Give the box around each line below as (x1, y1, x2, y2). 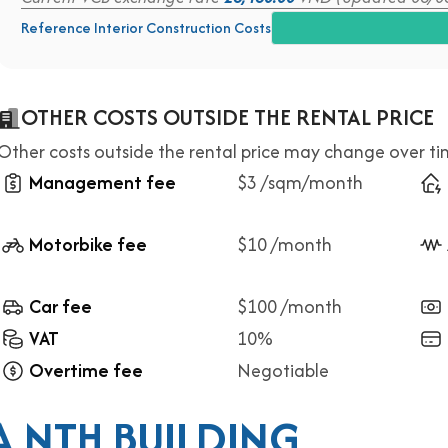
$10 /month (237, 231, 332, 258)
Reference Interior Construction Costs (21, 17, 271, 38)
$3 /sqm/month (237, 169, 363, 196)
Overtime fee (29, 357, 143, 384)
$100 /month (237, 293, 342, 320)
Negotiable (237, 357, 329, 384)
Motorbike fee (29, 231, 147, 258)
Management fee (29, 169, 176, 196)
